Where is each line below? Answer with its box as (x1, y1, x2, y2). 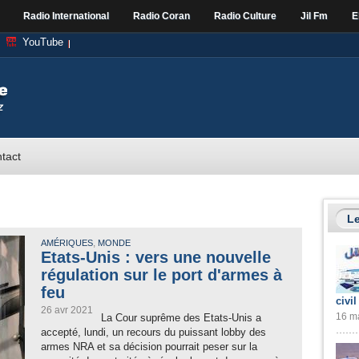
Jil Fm (301, 10, 328, 22)
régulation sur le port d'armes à (41, 266, 282, 284)
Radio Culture (214, 10, 276, 22)
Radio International (23, 10, 109, 22)
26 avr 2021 (41, 305, 93, 316)
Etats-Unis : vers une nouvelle (41, 248, 271, 266)
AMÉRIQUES (41, 238, 93, 248)
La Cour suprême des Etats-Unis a (101, 312, 261, 324)
